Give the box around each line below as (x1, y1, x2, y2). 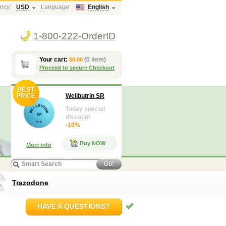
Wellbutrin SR (66, 92, 104, 99)
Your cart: (39, 56, 69, 63)
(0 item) (84, 56, 106, 63)
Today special (66, 105, 105, 112)
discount (66, 114, 90, 121)
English (88, 4, 109, 11)
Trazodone (12, 179, 48, 187)
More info (26, 142, 51, 148)
